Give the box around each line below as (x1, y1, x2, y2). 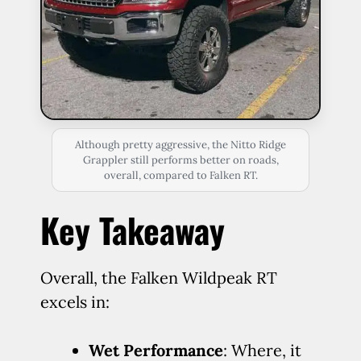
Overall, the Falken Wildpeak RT (40, 268, 277, 288)
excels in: (40, 292, 110, 312)
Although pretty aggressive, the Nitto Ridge (75, 138, 286, 151)
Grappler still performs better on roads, (82, 153, 279, 167)
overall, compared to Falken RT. (103, 168, 258, 182)
